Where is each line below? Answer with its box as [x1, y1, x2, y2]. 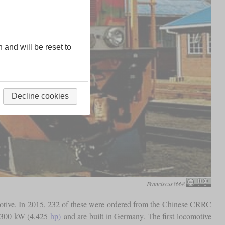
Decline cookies [11, 92, 69, 101]
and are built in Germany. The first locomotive [60, 210, 212, 221]
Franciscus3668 [147, 179, 185, 188]
